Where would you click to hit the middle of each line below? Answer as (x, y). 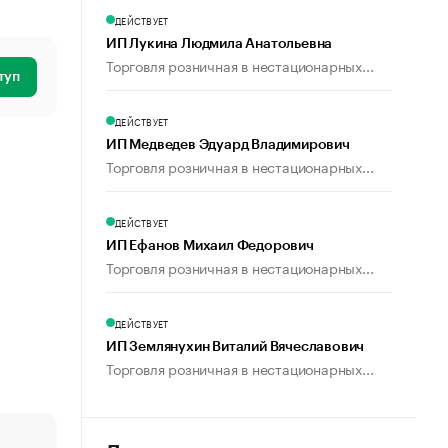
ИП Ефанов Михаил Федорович (210, 246)
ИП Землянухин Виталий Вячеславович (235, 347)
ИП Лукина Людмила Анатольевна (219, 44)
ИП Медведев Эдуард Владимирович (228, 145)
